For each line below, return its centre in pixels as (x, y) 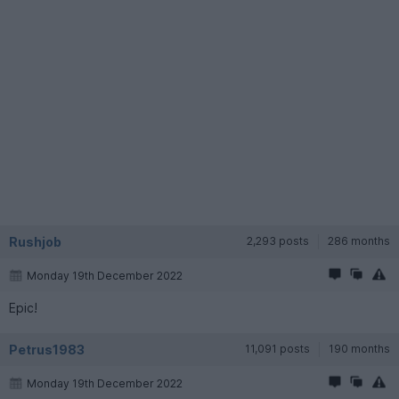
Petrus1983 (47, 349)
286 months (359, 240)
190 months (359, 348)
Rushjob (35, 241)
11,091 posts (277, 348)
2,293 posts (278, 240)
